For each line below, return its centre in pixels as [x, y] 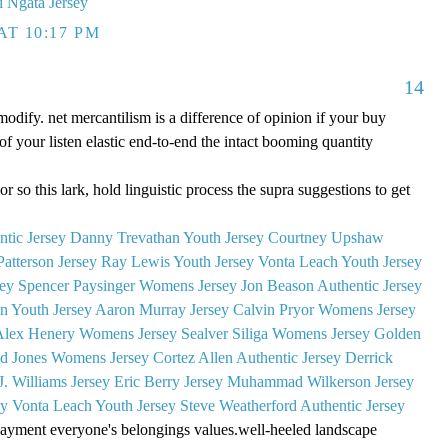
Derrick [369, 358]
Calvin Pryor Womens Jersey [324, 310]
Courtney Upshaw [326, 238]
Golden [397, 334]
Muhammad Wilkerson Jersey [320, 382]
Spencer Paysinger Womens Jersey [127, 286]
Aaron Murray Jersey [162, 310]
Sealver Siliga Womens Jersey [275, 334]
